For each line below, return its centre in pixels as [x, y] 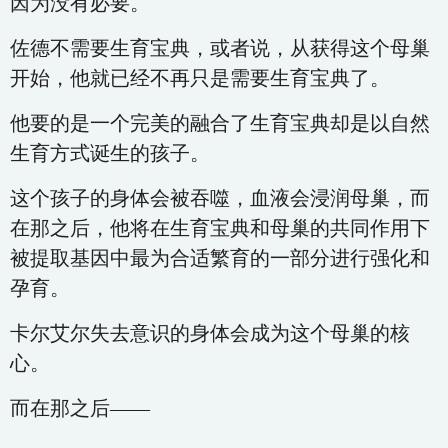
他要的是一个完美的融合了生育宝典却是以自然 [220, 123]
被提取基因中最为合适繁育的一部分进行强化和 [220, 258]
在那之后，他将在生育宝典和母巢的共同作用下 [220, 228]
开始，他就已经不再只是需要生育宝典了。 [200, 78]
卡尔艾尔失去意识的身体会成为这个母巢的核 [210, 333]
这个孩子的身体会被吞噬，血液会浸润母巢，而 [220, 198]
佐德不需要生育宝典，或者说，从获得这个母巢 [220, 48]
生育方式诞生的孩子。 [110, 153]
